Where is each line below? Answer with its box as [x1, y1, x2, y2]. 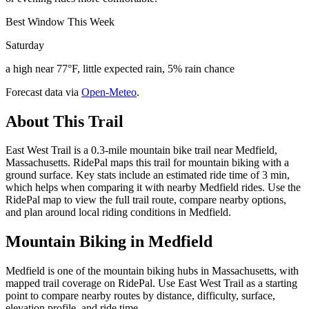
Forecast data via [6, 86, 79, 98]
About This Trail [6, 112, 123, 130]
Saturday [6, 39, 44, 51]
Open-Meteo [81, 86, 137, 98]
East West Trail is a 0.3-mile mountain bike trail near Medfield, [6, 144, 277, 157]
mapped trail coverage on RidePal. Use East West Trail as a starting [6, 277, 297, 290]
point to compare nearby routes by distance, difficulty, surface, [6, 290, 275, 302]
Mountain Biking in [6, 232, 148, 251]
